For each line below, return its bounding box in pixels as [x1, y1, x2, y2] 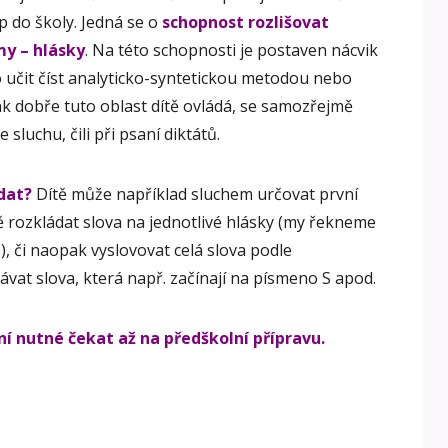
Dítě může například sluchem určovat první [32, 182, 358, 205]
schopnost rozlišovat [162, 10, 329, 33]
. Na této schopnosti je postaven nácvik [85, 38, 378, 61]
